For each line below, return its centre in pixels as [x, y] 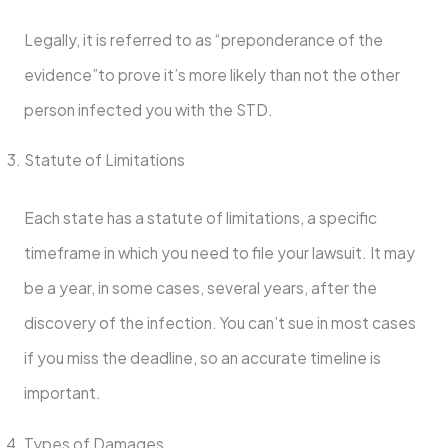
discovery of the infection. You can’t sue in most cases [219, 323]
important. [62, 393]
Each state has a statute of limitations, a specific [200, 218]
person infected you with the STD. [148, 109]
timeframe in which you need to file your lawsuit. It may [219, 253]
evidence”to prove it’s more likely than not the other [211, 74]
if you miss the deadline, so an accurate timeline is [202, 358]
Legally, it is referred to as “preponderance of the [203, 39]
